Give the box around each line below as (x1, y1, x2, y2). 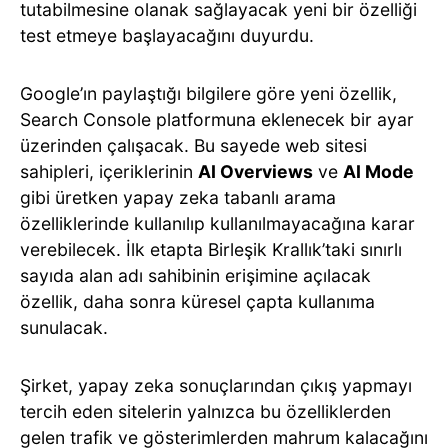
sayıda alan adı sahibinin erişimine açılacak (20, 265, 371, 287)
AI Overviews (198, 161, 313, 183)
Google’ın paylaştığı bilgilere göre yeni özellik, (20, 83, 397, 105)
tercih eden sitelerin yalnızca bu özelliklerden (20, 401, 391, 423)
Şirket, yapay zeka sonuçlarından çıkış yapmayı (20, 375, 412, 397)
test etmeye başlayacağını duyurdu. (20, 25, 314, 47)
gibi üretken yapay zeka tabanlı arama (20, 187, 336, 209)
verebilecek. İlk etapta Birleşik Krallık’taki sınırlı (20, 239, 402, 261)
